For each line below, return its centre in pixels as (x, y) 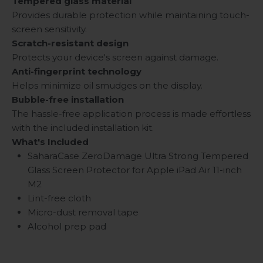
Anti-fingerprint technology (77, 72)
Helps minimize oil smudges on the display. (107, 86)
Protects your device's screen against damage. (115, 58)
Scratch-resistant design (70, 43)
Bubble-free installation (68, 100)
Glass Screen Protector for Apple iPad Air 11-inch (135, 170)
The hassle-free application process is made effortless (131, 114)
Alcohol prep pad (67, 227)
